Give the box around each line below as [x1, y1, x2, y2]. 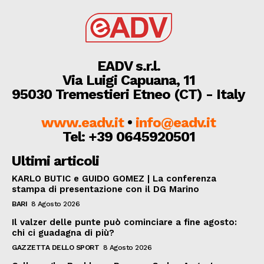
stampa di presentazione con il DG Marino [12, 183, 199, 194]
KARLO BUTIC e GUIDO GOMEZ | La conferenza [12, 173, 216, 184]
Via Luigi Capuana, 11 [62, 71, 195, 88]
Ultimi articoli [12, 152, 99, 169]
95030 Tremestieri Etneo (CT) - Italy [12, 85, 245, 103]
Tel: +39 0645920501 [62, 128, 195, 145]
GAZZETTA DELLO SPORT [12, 243, 99, 252]
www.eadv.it [41, 114, 124, 131]
